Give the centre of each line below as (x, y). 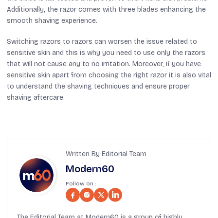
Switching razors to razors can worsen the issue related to (102, 41)
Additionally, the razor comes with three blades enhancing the (106, 9)
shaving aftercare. (36, 97)
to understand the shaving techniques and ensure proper (98, 86)
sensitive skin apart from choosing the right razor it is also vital (109, 75)
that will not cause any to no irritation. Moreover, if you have (104, 64)
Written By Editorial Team (106, 154)
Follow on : (81, 183)
